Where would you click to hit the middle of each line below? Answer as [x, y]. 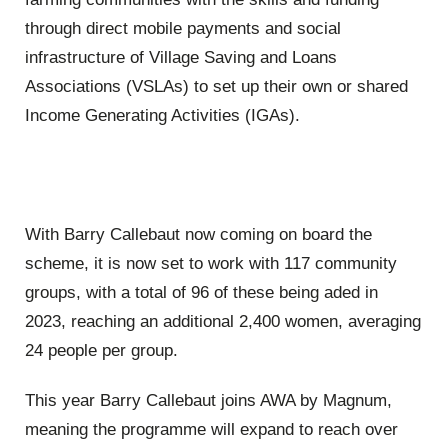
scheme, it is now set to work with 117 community [211, 264]
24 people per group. [101, 351]
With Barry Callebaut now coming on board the [198, 235]
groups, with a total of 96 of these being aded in [201, 293]
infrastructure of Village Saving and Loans [181, 57]
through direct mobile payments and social [183, 28]
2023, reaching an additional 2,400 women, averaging [223, 322]
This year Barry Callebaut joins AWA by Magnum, [208, 400]
